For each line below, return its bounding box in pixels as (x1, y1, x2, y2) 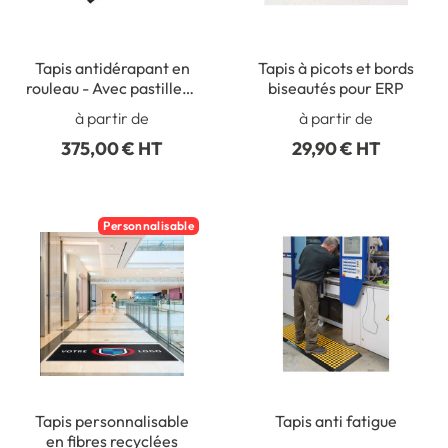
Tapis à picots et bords (258, 57, 414, 78)
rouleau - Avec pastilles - (25, 77, 199, 98)
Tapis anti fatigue (275, 411, 397, 432)
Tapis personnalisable (35, 411, 189, 432)
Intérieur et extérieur (36, 97, 188, 118)
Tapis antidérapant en (34, 57, 190, 78)
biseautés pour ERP (268, 77, 404, 98)
